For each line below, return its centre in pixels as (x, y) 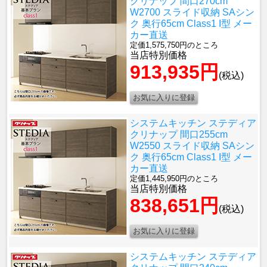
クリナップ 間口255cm (179, 135)
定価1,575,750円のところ (174, 45)
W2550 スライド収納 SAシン (192, 146)
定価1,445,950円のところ (174, 179)
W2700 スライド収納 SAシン (192, 13)
